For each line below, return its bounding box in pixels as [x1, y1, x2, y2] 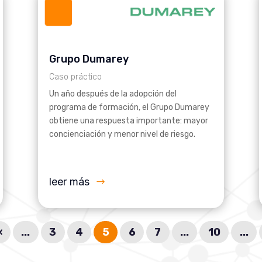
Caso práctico [49, 72, 102, 82]
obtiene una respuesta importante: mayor [49, 116, 208, 126]
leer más [49, 175, 89, 188]
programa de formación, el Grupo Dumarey [49, 102, 209, 113]
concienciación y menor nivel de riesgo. [49, 129, 195, 140]
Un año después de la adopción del [49, 89, 177, 99]
